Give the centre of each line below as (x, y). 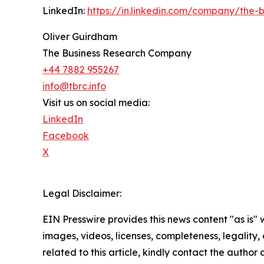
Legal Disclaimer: (82, 193)
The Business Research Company (117, 53)
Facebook (66, 135)
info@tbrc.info (74, 86)
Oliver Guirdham (80, 36)
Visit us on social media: (96, 102)
